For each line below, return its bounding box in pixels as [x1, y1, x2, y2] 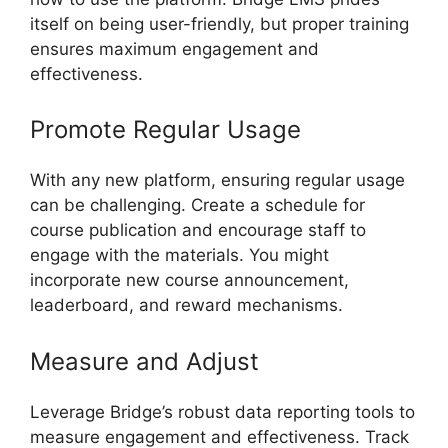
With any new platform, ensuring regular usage [30, 170, 405, 191]
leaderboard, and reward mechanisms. [30, 295, 343, 316]
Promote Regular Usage [30, 115, 301, 145]
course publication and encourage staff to [30, 220, 366, 241]
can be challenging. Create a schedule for [30, 195, 365, 216]
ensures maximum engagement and [30, 38, 319, 59]
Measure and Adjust [30, 346, 259, 376]
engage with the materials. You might [30, 245, 329, 266]
